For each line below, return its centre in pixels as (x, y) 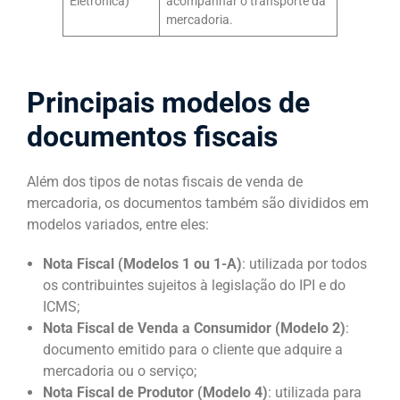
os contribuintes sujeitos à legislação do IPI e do (194, 285)
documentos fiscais (152, 136)
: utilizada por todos (304, 263)
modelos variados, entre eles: (120, 224)
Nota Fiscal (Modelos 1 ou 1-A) (142, 263)
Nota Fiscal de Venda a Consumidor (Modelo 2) (194, 328)
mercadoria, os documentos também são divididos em (198, 203)
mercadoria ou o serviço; (120, 371)
